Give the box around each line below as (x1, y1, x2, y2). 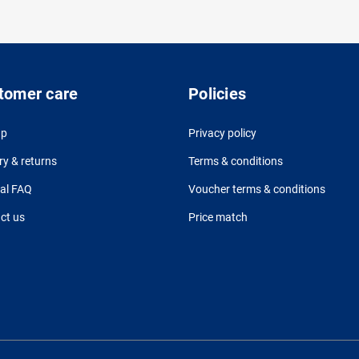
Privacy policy (188, 127, 256, 140)
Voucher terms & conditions (188, 183, 325, 196)
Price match (188, 211, 248, 224)
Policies (188, 84, 246, 104)
